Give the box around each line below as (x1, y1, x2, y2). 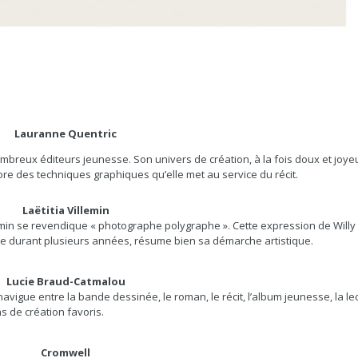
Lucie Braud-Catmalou (6, 274, 125, 288)
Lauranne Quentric (14, 126, 117, 141)
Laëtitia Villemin (22, 203, 109, 217)
